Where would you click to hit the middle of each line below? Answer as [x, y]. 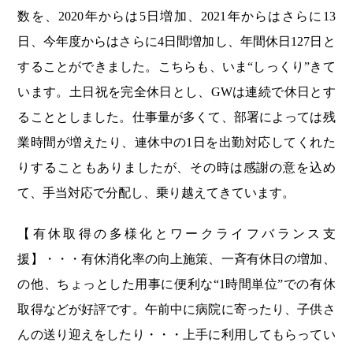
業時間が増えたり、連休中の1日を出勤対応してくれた [176, 142]
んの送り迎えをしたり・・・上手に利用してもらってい [176, 334]
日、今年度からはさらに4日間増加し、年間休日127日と [176, 41]
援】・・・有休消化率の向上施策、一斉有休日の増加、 [176, 258]
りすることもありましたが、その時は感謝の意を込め [176, 167]
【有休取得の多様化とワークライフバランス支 [176, 233]
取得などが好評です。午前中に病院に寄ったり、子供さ [176, 309]
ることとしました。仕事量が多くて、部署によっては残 [176, 117]
